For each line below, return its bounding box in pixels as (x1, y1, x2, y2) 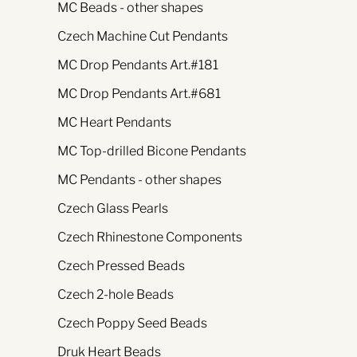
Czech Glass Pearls (57, 201, 168, 217)
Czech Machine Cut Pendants (57, 29, 228, 45)
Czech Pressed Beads (57, 258, 185, 274)
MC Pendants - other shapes (57, 172, 222, 188)
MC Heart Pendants (57, 115, 171, 131)
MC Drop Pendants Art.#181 (57, 57, 218, 73)
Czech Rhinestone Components (57, 229, 242, 245)
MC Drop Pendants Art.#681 (57, 86, 221, 102)
